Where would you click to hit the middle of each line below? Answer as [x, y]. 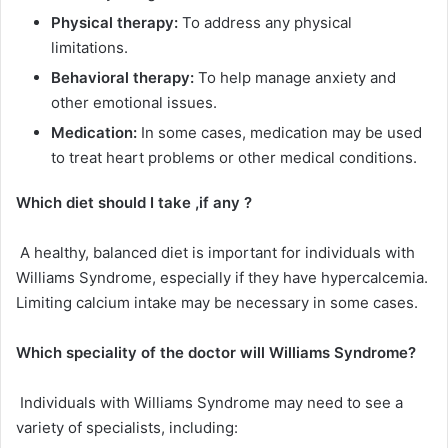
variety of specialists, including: [127, 428]
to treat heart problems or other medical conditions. [234, 158]
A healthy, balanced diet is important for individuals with [215, 253]
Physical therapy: [114, 23]
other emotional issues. [134, 103]
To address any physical [265, 23]
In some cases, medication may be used [279, 133]
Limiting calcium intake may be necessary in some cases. [217, 303]
